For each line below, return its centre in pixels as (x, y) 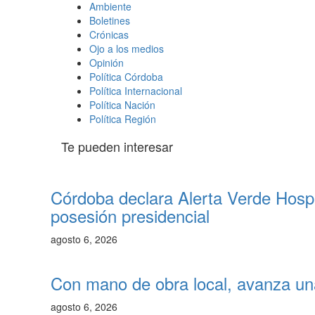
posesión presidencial (130, 215)
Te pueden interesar (117, 146)
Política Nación (122, 104)
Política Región (123, 118)
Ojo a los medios (127, 48)
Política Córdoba (126, 76)
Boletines (110, 20)
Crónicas (109, 34)
